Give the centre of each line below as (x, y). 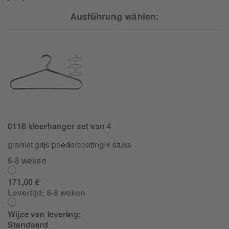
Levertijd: (26, 192)
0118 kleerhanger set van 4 (60, 126)
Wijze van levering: (44, 214)
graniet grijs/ (30, 144)
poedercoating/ (79, 144)
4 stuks (119, 144)
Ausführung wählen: (114, 16)
